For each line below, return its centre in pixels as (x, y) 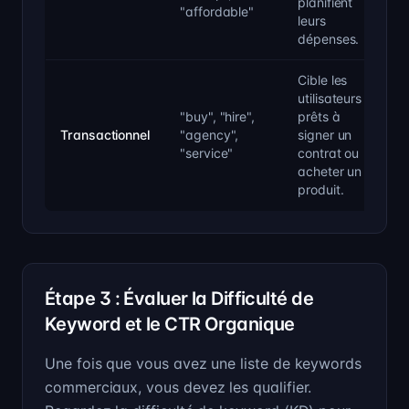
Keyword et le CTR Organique (170, 324)
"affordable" (217, 11)
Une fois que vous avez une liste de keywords (204, 363)
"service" (207, 153)
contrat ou (329, 153)
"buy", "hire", (218, 116)
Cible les (323, 80)
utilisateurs (330, 98)
